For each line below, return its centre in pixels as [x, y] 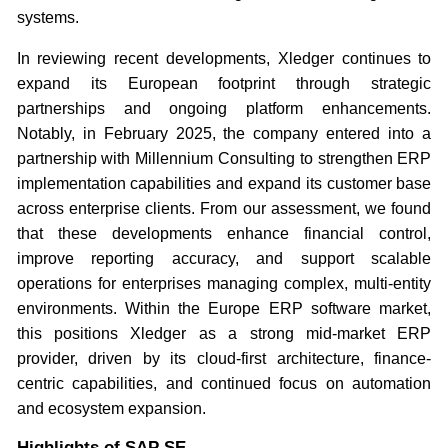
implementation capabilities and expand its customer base [224, 183]
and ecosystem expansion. [111, 408]
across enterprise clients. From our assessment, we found [224, 208]
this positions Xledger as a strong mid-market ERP [224, 333]
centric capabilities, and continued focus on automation [224, 383]
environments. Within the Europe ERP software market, [224, 308]
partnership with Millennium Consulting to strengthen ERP [224, 158]
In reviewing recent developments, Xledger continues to [224, 58]
